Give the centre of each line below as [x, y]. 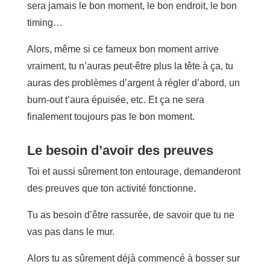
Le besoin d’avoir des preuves [120, 150]
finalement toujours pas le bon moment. [111, 116]
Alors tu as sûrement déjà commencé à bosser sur [133, 258]
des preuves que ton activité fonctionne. [111, 188]
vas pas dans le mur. [71, 231]
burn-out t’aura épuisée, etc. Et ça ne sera [115, 99]
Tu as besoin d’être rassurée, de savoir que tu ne [130, 215]
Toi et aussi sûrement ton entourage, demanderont [133, 171]
